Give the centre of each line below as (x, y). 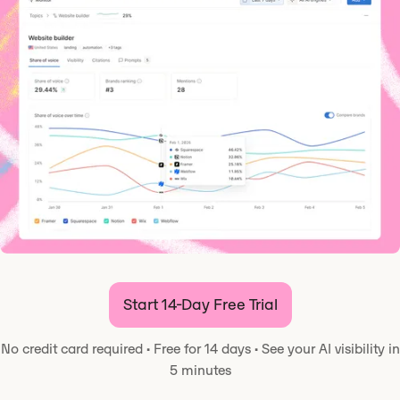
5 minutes (200, 371)
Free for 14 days (202, 349)
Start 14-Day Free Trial (200, 305)
